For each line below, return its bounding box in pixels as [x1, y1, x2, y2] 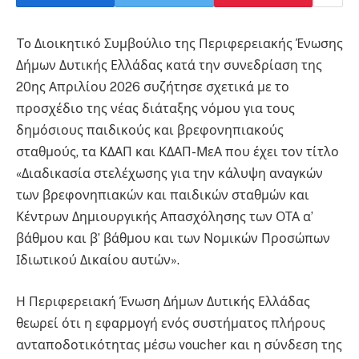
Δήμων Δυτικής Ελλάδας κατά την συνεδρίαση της [16, 58, 322, 73]
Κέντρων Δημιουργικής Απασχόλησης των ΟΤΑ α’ [16, 209, 313, 224]
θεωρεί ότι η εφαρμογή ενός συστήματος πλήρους [16, 315, 325, 331]
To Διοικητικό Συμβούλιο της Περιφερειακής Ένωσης [16, 36, 343, 51]
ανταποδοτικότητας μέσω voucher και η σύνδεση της [16, 337, 342, 353]
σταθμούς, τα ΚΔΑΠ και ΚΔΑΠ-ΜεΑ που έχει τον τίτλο [16, 144, 339, 159]
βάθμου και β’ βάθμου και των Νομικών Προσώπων [16, 231, 330, 246]
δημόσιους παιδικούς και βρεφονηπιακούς [16, 123, 284, 138]
